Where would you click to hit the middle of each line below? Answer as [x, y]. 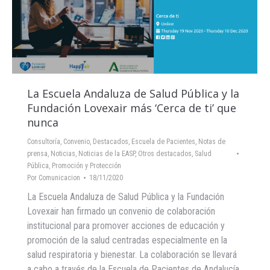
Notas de [212, 142]
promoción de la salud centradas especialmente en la [127, 240]
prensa [37, 154]
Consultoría [44, 142]
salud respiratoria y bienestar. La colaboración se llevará [132, 255]
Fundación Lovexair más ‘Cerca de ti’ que [132, 108]
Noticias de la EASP [107, 154]
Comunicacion [59, 178]
